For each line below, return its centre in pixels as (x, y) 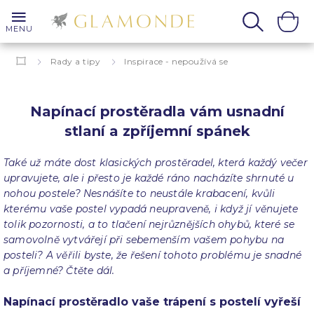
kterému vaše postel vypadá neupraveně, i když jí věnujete (151, 209)
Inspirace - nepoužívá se (176, 61)
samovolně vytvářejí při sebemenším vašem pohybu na (144, 240)
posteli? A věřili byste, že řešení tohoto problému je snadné (152, 255)
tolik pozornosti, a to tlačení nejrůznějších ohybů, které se (149, 224)
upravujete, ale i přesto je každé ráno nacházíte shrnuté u (149, 178)
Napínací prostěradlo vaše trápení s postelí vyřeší (152, 302)
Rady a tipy (75, 61)
